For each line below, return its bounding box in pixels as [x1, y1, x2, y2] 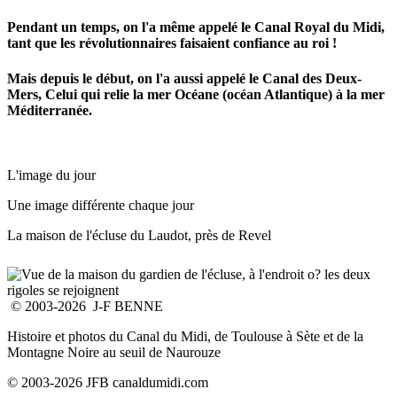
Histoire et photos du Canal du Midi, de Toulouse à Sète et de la [7, 328, 363, 344]
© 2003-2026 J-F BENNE [7, 298, 163, 314]
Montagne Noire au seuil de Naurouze [7, 344, 221, 360]
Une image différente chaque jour [7, 197, 194, 213]
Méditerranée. [7, 102, 92, 118]
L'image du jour [7, 167, 96, 183]
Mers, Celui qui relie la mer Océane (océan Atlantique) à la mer [7, 86, 385, 102]
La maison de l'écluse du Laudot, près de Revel [7, 227, 271, 243]
